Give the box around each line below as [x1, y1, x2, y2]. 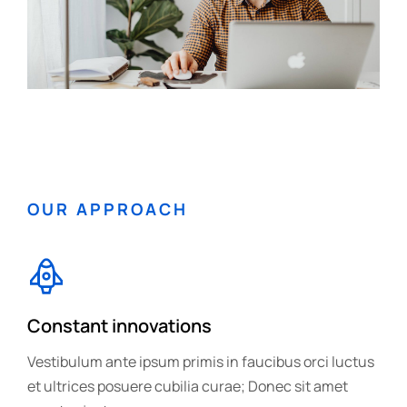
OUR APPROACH [27, 198, 188, 220]
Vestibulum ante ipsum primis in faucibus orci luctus [27, 352, 374, 372]
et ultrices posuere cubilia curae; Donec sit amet [27, 376, 348, 396]
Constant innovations [27, 313, 212, 338]
